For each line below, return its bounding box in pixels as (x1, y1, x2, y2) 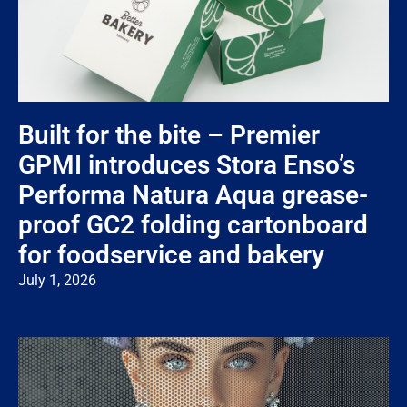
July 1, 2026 (18, 271, 96, 289)
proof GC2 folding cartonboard (18, 209, 368, 240)
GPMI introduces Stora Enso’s (18, 149, 355, 180)
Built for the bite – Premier (18, 119, 320, 150)
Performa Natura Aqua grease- (18, 179, 368, 210)
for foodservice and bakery (18, 239, 324, 270)
